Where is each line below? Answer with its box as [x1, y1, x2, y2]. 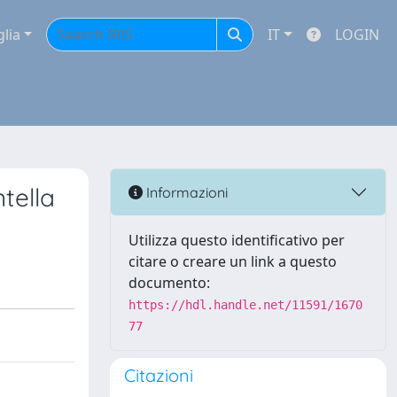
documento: [128, 273, 210, 292]
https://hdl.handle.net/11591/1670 [128, 298, 362, 312]
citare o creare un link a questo [128, 252, 337, 271]
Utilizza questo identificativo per [128, 230, 345, 250]
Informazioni [143, 183, 228, 201]
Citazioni [124, 364, 193, 386]
